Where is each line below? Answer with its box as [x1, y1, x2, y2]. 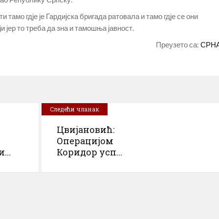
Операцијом [57, 135, 113, 147]
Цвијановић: [57, 124, 114, 135]
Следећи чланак [50, 105, 99, 113]
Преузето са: [156, 40, 200, 49]
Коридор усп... [57, 146, 122, 158]
